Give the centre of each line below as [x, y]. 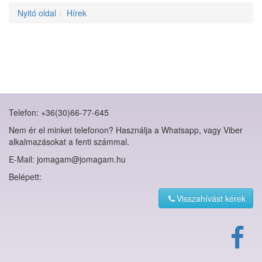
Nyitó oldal [37, 13]
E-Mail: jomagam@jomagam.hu [67, 159]
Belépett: [25, 177]
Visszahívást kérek [211, 198]
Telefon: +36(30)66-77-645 [59, 112]
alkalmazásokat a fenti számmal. [69, 142]
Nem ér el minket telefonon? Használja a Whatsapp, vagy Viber [126, 130]
